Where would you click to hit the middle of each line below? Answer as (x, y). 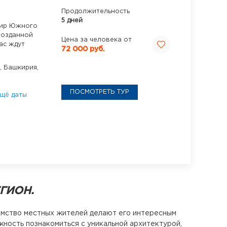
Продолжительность (96, 12)
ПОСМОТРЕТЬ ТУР (100, 92)
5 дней (72, 21)
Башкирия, (21, 68)
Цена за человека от (97, 40)
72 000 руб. (83, 49)
